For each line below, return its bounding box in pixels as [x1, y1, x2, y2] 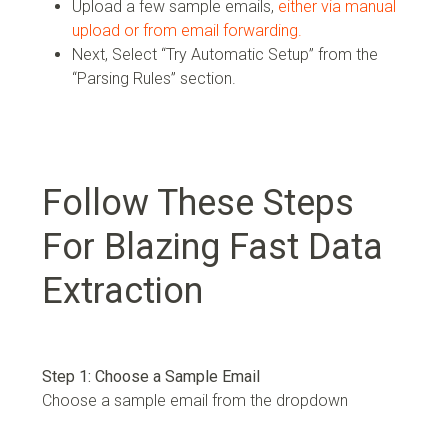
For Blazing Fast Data [42, 225, 383, 268]
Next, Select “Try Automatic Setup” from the [72, 44, 378, 64]
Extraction [42, 269, 203, 312]
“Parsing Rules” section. [72, 68, 236, 88]
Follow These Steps [42, 181, 354, 224]
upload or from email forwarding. [72, 20, 302, 40]
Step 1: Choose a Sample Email [42, 366, 260, 386]
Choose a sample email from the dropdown [42, 390, 348, 410]
